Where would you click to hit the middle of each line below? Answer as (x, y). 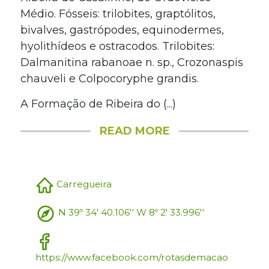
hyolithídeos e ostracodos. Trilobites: (117, 46)
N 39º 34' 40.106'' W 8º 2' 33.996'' (131, 213)
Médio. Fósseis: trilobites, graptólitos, (118, 14)
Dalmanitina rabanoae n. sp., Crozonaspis (131, 62)
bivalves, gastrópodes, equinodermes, (122, 30)
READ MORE (134, 131)
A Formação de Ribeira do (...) (98, 104)
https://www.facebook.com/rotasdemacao (131, 257)
